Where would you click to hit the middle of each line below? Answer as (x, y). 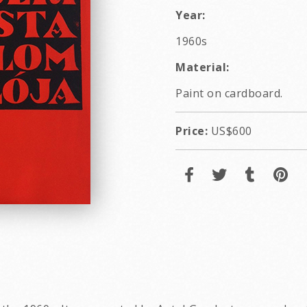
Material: (202, 67)
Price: (192, 131)
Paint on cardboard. (229, 93)
